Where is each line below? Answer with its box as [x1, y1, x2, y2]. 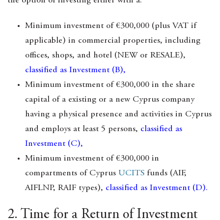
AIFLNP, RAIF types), [25, 184, 106, 192]
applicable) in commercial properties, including [25, 36, 200, 45]
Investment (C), [25, 139, 85, 148]
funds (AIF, [144, 169, 187, 178]
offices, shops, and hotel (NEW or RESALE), [25, 51, 186, 60]
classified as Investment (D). [106, 184, 208, 192]
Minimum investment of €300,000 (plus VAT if [25, 22, 196, 30]
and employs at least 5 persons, [25, 125, 140, 134]
